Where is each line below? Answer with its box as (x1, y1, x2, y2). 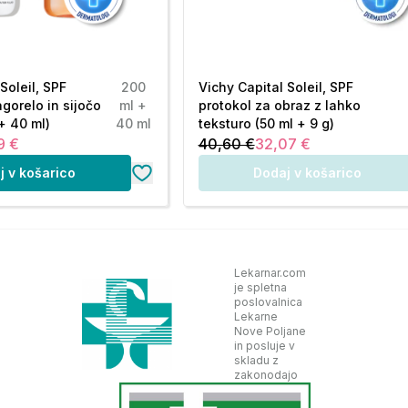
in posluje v (233, 339, 295, 352)
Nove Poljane (233, 324, 306, 338)
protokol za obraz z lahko (198, 97, 361, 113)
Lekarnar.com (233, 266, 306, 280)
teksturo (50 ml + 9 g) (198, 116, 334, 131)
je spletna (233, 280, 287, 294)
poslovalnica (233, 295, 302, 309)
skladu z (233, 353, 279, 367)
